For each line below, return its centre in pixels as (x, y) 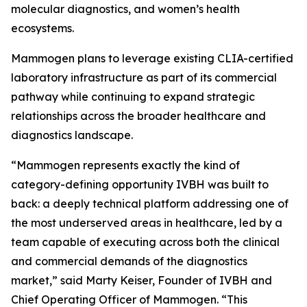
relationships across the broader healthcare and (138, 116)
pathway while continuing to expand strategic (133, 97)
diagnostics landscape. (72, 135)
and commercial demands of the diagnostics (129, 261)
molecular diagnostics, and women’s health (125, 9)
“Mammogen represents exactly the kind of (125, 165)
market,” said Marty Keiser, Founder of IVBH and (142, 280)
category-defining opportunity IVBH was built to (140, 184)
